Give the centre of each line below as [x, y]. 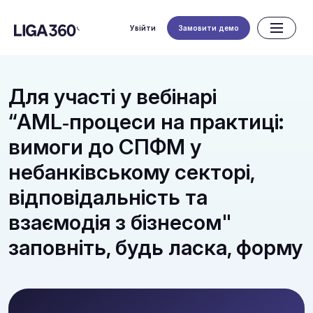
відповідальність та [108, 197]
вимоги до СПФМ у [105, 147]
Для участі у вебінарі [112, 96]
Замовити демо [209, 28]
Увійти [143, 28]
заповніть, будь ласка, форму [155, 247]
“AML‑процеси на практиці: [146, 122]
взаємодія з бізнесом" [120, 222]
